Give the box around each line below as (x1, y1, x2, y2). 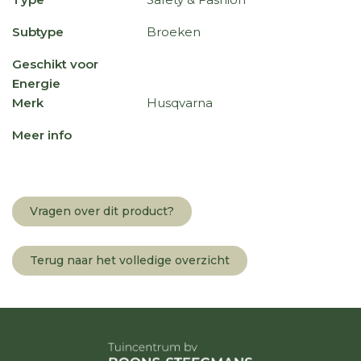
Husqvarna (147, 95, 214, 110)
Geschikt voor (12, 56, 98, 72)
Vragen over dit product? (30, 204, 174, 218)
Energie (12, 76, 60, 91)
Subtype (12, 24, 64, 39)
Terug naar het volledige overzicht (30, 253, 230, 268)
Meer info (12, 127, 72, 143)
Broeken (147, 24, 201, 39)
